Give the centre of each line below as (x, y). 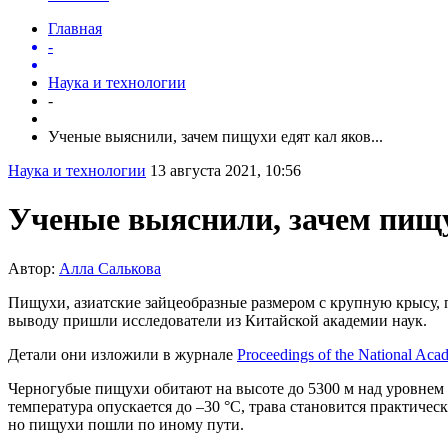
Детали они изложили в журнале (122, 354)
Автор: (33, 268)
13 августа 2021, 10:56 (225, 170)
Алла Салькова (110, 268)
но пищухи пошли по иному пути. (126, 424)
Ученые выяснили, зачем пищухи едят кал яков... (215, 136)
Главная (75, 28)
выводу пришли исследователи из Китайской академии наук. (217, 320)
